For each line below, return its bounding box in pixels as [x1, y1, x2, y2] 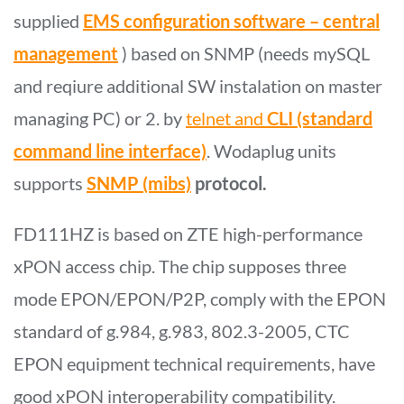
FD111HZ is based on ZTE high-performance [14, 222, 363, 244]
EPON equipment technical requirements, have [14, 352, 375, 374]
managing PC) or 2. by [14, 106, 186, 129]
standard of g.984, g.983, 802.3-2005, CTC [14, 319, 350, 342]
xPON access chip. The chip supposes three [14, 254, 346, 277]
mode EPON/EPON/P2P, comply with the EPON [14, 287, 386, 309]
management [14, 41, 118, 64]
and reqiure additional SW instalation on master [14, 74, 382, 96]
